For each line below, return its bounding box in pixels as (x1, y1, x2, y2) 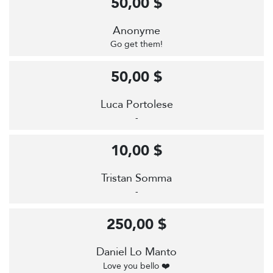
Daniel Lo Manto (96, 244, 177, 260)
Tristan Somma (101, 171, 172, 186)
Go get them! (110, 38, 163, 51)
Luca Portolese (100, 97, 173, 113)
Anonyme (113, 23, 160, 39)
